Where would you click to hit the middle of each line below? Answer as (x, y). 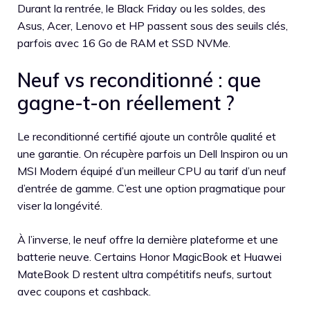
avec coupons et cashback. (84, 291)
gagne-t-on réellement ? (126, 102)
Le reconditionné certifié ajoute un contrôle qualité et (147, 136)
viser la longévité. (60, 205)
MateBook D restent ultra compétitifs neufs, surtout (145, 274)
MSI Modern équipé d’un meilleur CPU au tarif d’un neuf (152, 171)
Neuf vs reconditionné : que (139, 80)
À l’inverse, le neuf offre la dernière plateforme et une (148, 239)
